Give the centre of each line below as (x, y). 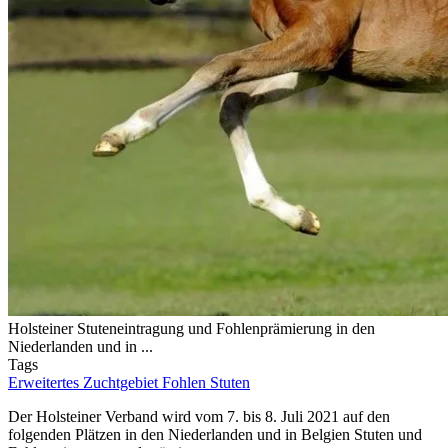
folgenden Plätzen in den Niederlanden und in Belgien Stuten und (215, 435)
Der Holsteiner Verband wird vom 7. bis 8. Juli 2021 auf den (199, 417)
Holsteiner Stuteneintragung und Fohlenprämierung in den (191, 329)
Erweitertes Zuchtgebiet (85, 383)
